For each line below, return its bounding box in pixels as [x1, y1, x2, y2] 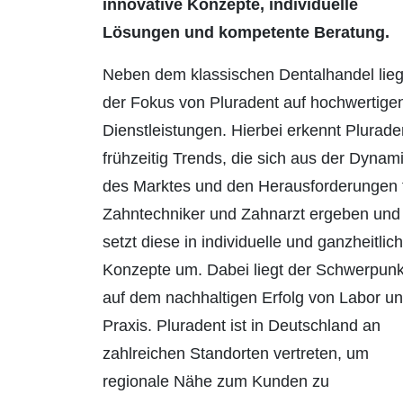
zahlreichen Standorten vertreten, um [103, 345, 369, 363]
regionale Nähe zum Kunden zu [103, 372, 329, 391]
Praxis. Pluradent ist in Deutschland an [103, 317, 381, 336]
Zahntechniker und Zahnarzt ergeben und [103, 205, 400, 224]
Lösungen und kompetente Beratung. [103, 23, 390, 42]
